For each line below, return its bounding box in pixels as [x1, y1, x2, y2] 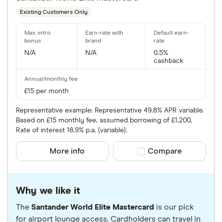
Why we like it [16, 186, 80, 196]
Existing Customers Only [20, 9, 88, 15]
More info [50, 147, 85, 156]
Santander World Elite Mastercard [31, 203, 154, 212]
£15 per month [24, 88, 69, 95]
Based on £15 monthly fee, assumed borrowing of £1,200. [16, 117, 192, 124]
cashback [154, 57, 184, 65]
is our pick [154, 203, 194, 212]
